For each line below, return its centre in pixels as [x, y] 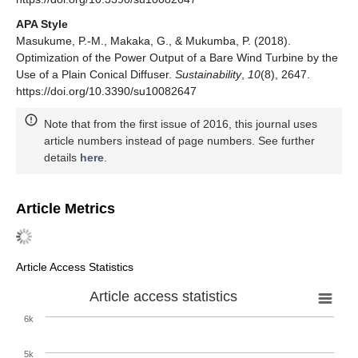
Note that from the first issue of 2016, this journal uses [181, 124]
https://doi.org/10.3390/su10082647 [106, 91]
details [62, 158]
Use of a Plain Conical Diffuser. [95, 75]
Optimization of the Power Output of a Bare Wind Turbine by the [177, 58]
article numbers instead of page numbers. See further [179, 141]
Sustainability [208, 75]
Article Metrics [66, 209]
